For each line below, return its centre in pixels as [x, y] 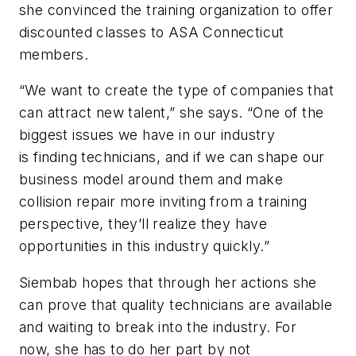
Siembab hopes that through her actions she [168, 282]
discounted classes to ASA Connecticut [152, 32]
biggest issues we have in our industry [147, 135]
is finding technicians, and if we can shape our [172, 157]
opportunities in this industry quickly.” [144, 246]
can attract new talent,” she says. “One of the [172, 113]
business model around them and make [151, 180]
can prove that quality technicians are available [176, 304]
